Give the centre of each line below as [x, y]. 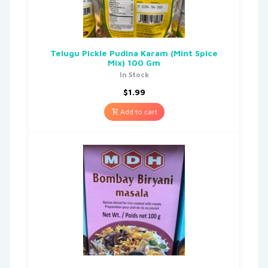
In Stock [134, 74]
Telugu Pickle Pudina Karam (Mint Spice [134, 53]
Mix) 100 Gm [134, 62]
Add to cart [138, 111]
